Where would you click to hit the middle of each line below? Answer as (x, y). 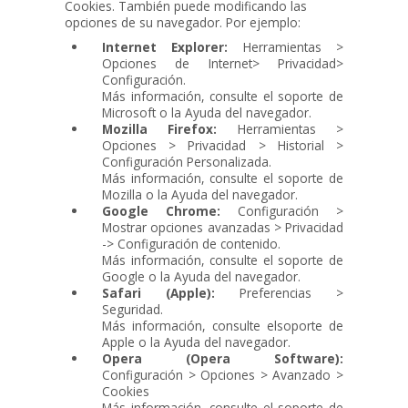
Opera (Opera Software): (223, 358)
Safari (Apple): (159, 292)
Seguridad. (133, 309)
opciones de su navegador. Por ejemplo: (183, 22)
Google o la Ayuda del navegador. (202, 276)
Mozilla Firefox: (160, 128)
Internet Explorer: (165, 46)
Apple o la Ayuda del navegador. (197, 342)
